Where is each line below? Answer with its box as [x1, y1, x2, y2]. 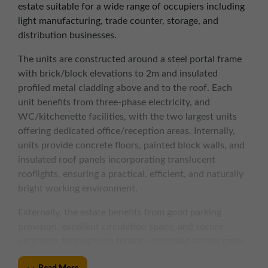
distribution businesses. [18, 31, 117, 41]
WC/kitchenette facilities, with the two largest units [18, 112, 237, 122]
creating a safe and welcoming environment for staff [18, 251, 237, 261]
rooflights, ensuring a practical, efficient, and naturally [18, 169, 243, 179]
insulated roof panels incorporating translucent [18, 155, 215, 165]
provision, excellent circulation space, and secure [18, 222, 223, 232]
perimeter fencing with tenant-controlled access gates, [18, 236, 247, 246]
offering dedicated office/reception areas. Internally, [18, 126, 235, 136]
